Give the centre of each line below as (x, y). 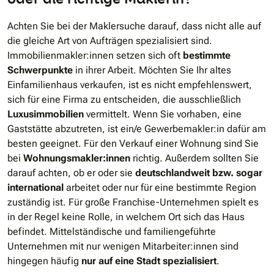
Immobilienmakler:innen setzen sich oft (95, 56)
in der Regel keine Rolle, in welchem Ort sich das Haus (126, 217)
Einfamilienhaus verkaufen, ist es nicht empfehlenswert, (130, 85)
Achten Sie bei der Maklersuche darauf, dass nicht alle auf (134, 26)
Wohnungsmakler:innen (77, 158)
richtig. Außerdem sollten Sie (194, 158)
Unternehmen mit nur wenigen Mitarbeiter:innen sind (123, 246)
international (37, 188)
